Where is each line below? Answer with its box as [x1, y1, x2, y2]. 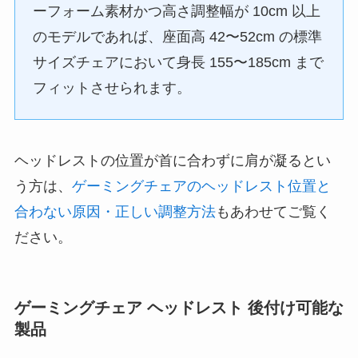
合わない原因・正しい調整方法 [14, 204, 216, 221]
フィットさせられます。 [33, 80, 192, 97]
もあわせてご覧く [215, 204, 331, 221]
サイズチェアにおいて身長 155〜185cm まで [33, 54, 324, 71]
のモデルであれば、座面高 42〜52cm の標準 [33, 29, 323, 46]
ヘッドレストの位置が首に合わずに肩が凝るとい [14, 153, 331, 169]
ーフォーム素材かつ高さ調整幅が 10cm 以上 [33, 3, 321, 20]
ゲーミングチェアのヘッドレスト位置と [71, 178, 331, 195]
